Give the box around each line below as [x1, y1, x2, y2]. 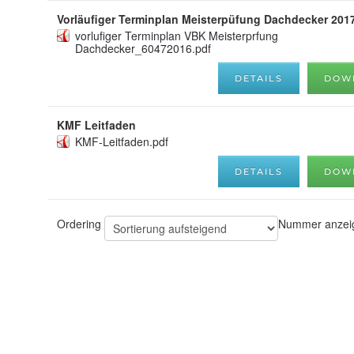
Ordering [57, 215, 104, 232]
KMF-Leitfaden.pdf [75, 133, 168, 149]
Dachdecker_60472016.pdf [75, 40, 211, 56]
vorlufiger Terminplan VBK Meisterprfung [75, 27, 278, 43]
